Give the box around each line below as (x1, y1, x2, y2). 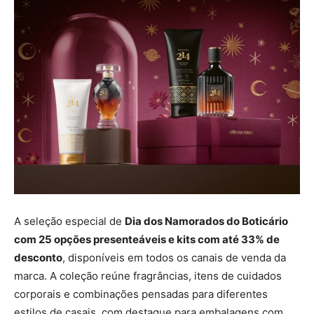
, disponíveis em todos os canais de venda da (62, 250, 286, 264)
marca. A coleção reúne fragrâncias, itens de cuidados (14, 268, 282, 282)
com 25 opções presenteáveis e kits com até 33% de (14, 232, 280, 246)
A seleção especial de (14, 214, 125, 228)
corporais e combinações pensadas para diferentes (14, 287, 268, 301)
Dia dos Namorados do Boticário (125, 214, 288, 228)
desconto (14, 250, 62, 264)
